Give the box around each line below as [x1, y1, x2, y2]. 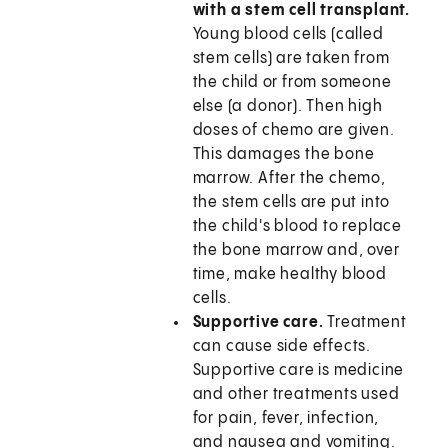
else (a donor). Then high [192, 98, 383, 116]
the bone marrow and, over [192, 242, 400, 260]
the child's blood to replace [192, 218, 403, 236]
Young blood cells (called [192, 26, 384, 44]
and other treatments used [192, 386, 400, 404]
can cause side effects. [192, 338, 372, 356]
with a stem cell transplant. [192, 2, 414, 20]
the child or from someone [192, 74, 392, 92]
